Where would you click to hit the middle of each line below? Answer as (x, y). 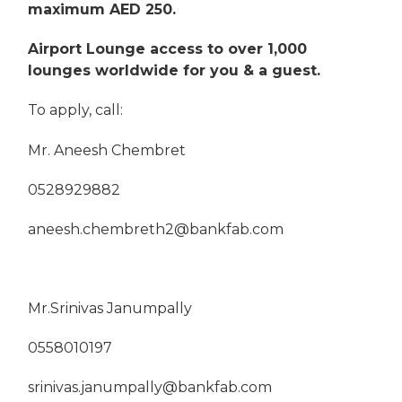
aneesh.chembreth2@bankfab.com (156, 229)
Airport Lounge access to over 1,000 (168, 49)
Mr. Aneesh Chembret (107, 150)
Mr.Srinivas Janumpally (110, 308)
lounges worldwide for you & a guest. (175, 71)
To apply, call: (76, 110)
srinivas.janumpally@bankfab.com (150, 387)
